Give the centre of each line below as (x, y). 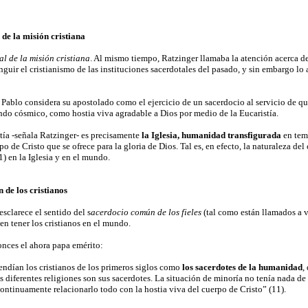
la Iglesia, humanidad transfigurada (211, 135)
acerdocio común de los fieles (147, 212)
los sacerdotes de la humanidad (242, 267)
